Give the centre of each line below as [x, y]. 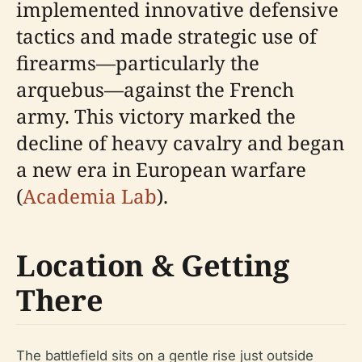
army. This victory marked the [156, 116]
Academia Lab [90, 196]
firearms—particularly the [138, 63]
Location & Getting [153, 265]
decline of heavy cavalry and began [180, 143]
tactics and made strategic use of [166, 36]
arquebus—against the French [155, 89]
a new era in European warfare [161, 169]
